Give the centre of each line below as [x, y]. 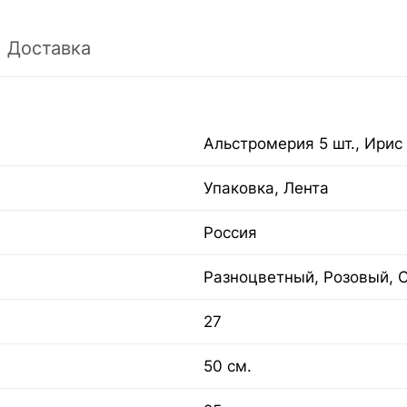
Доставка [49, 48]
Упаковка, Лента [266, 188]
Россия [230, 232]
